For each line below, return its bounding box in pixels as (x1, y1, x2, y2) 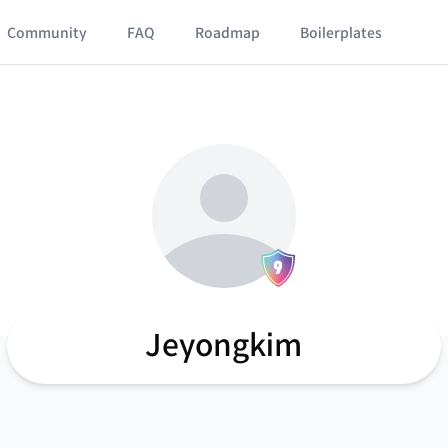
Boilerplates (300, 24, 383, 42)
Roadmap (195, 24, 261, 42)
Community (7, 24, 88, 42)
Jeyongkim (145, 327, 303, 364)
